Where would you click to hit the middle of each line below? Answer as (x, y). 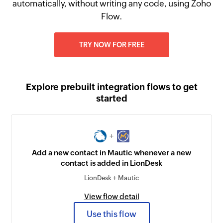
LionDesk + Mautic (111, 178)
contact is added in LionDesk (111, 163)
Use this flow (111, 214)
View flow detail (111, 197)
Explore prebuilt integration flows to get (111, 87)
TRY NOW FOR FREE (111, 45)
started (111, 98)
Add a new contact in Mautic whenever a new (111, 153)
